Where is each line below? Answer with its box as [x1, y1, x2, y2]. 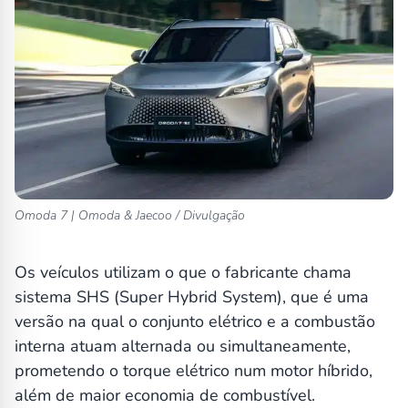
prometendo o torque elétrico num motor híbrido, [15, 360, 372, 382]
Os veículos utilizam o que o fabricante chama [15, 261, 352, 284]
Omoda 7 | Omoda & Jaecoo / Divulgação [15, 207, 245, 225]
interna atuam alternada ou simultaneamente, [15, 335, 351, 358]
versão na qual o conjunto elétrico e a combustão [15, 311, 375, 333]
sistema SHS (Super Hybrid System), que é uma [15, 286, 369, 309]
